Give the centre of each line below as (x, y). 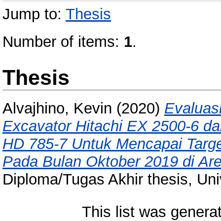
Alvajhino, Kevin (57, 109)
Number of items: (63, 42)
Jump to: (34, 14)
